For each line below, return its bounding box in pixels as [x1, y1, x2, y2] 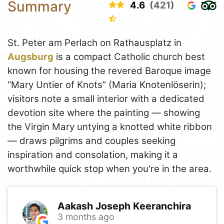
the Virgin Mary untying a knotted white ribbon [7, 121, 212, 133]
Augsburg [7, 51, 53, 63]
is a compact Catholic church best [53, 51, 205, 63]
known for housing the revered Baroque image [7, 65, 211, 77]
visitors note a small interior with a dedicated [7, 93, 204, 105]
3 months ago [57, 211, 114, 222]
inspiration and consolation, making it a [7, 149, 178, 161]
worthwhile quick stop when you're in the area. [7, 163, 211, 175]
